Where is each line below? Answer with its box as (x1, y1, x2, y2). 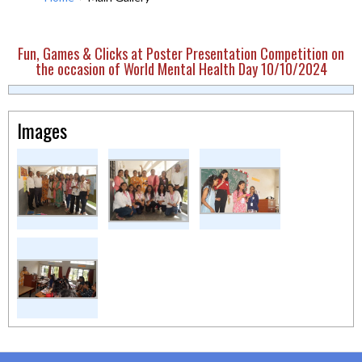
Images (17, 116, 67, 145)
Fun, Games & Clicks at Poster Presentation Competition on (18, 43, 344, 64)
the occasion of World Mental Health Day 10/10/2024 (35, 58, 327, 79)
